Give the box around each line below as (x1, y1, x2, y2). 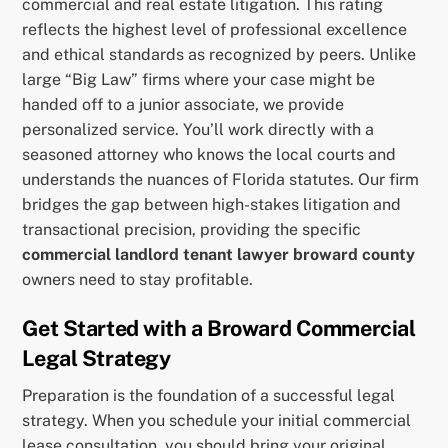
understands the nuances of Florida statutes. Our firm (22, 169, 420, 189)
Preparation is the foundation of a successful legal (22, 386, 396, 406)
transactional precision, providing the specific (22, 219, 362, 239)
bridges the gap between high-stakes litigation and (22, 194, 402, 214)
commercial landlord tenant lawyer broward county (22, 244, 416, 264)
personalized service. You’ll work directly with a (22, 119, 375, 139)
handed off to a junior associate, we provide (22, 94, 345, 114)
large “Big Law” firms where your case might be (22, 69, 376, 89)
